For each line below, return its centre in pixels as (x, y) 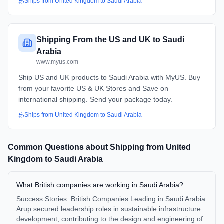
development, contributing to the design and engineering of (110, 219)
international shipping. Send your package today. (95, 99)
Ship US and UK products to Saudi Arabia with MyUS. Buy (109, 77)
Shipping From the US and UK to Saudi (110, 40)
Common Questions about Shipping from (87, 147)
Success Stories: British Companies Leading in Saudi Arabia (111, 199)
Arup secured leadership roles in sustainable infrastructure (109, 209)
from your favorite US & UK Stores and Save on (93, 88)
